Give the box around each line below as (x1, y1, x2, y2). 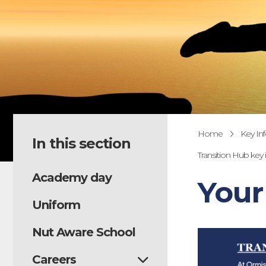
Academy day (32, 170, 112, 185)
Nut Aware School (32, 225, 135, 239)
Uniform (32, 198, 80, 212)
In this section (32, 135, 131, 152)
